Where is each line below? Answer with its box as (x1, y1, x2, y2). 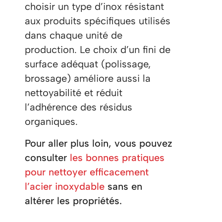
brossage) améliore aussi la (25, 72, 151, 85)
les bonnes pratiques (70, 152, 165, 164)
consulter (25, 152, 70, 164)
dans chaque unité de (25, 29, 122, 42)
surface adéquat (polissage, (25, 58, 151, 70)
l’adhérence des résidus (25, 101, 132, 113)
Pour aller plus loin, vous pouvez (25, 137, 172, 150)
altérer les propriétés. (25, 195, 122, 207)
